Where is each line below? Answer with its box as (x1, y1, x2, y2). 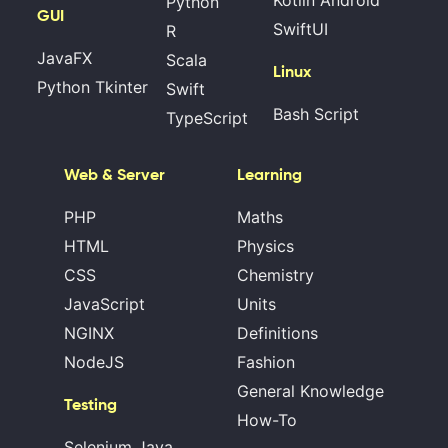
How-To (237, 410, 297, 431)
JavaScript (64, 294, 145, 315)
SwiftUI (273, 19, 328, 40)
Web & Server (64, 165, 165, 185)
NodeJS (64, 352, 124, 373)
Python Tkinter (37, 77, 148, 98)
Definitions (237, 323, 318, 344)
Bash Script (273, 104, 359, 125)
